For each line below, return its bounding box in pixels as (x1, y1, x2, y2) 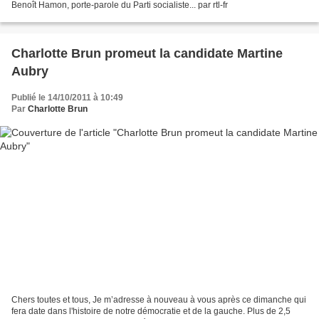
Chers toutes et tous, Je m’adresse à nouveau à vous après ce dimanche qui (11, 294, 306, 305)
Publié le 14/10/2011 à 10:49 (11, 93, 123, 103)
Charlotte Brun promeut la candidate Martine (11, 46, 283, 61)
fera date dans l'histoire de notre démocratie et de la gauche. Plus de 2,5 (11, 305, 291, 316)
